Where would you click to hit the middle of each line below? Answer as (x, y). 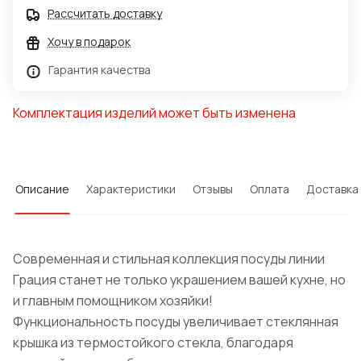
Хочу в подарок (89, 42)
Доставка (332, 189)
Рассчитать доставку (105, 14)
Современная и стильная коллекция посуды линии (169, 259)
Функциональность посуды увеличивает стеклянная (176, 322)
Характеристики (131, 189)
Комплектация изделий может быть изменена (154, 113)
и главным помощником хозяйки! (113, 301)
